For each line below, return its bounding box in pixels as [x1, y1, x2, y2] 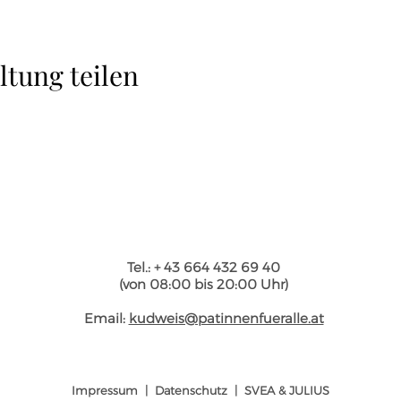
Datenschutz [154, 383, 227, 397]
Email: [83, 310, 129, 327]
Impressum [71, 383, 138, 397]
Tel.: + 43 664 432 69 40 [127, 259, 280, 276]
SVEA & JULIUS [243, 383, 329, 397]
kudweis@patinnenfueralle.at [128, 310, 324, 327]
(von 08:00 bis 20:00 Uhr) [119, 276, 288, 293]
